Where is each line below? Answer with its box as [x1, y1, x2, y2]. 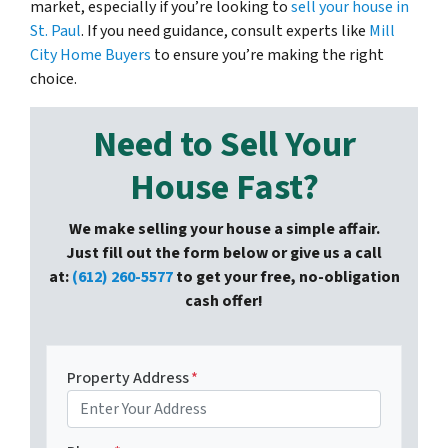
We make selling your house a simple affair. [68, 218, 380, 241]
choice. [30, 68, 77, 91]
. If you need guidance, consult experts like [81, 20, 369, 43]
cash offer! [185, 290, 263, 313]
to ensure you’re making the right [151, 44, 384, 67]
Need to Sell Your [92, 119, 356, 171]
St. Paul [30, 20, 81, 43]
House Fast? [129, 162, 319, 214]
